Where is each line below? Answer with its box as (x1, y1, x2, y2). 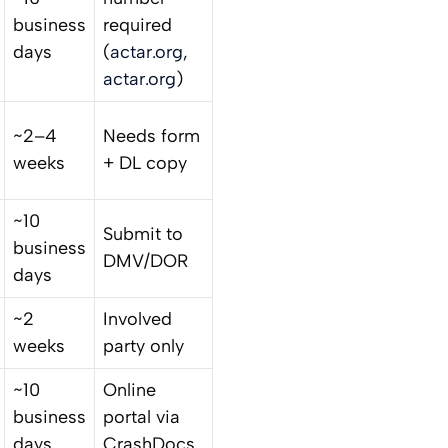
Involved (103, 307, 172, 330)
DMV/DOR (103, 249, 188, 272)
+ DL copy (103, 151, 187, 174)
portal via (103, 405, 180, 428)
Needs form (103, 124, 200, 147)
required (103, 13, 172, 36)
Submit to (103, 222, 183, 245)
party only (103, 334, 184, 357)
